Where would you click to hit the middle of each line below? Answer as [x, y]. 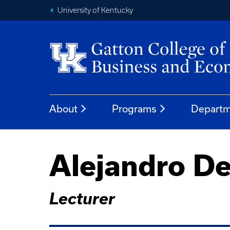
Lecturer [82, 198]
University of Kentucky [95, 10]
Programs [134, 109]
